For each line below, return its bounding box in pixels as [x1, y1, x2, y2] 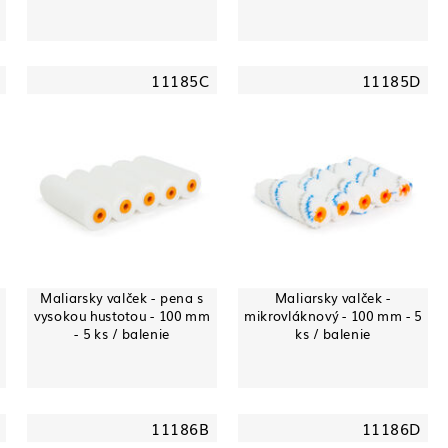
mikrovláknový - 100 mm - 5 [244, 305, 422, 325]
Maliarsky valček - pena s [40, 287, 204, 307]
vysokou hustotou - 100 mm [34, 305, 210, 325]
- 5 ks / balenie [74, 323, 170, 343]
